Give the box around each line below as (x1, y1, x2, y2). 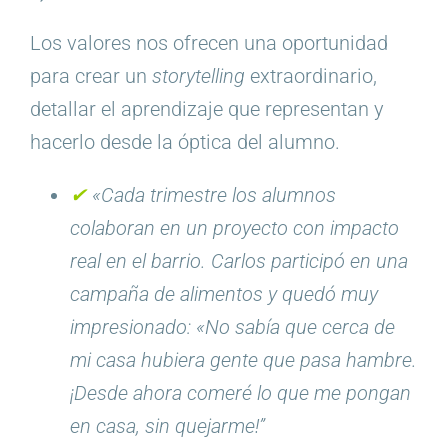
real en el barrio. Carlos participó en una (69, 249, 408, 274)
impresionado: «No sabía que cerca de (69, 315, 395, 340)
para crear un (29, 64, 152, 89)
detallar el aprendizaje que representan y (29, 97, 384, 122)
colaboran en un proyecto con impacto (69, 216, 399, 241)
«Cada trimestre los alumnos (91, 183, 336, 208)
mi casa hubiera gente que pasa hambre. (69, 348, 417, 373)
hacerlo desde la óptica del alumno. (29, 130, 340, 155)
